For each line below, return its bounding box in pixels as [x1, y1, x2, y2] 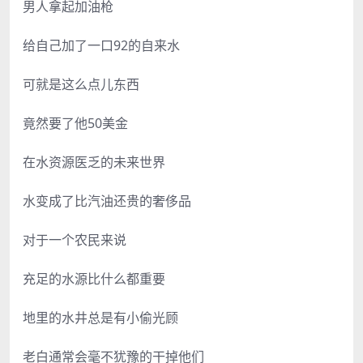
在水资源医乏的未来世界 [23, 152, 165, 171]
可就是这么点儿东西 [23, 75, 139, 93]
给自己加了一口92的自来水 [23, 36, 180, 54]
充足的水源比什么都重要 [23, 269, 165, 288]
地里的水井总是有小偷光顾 [23, 308, 178, 327]
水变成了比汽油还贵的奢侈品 [23, 191, 191, 210]
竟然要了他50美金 [23, 113, 128, 132]
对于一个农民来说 [23, 230, 126, 249]
